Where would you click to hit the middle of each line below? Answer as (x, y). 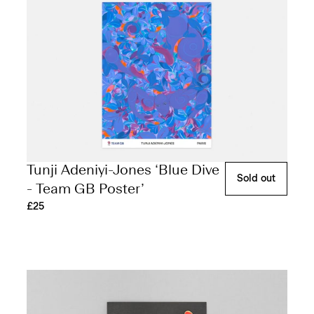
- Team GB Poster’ (85, 190)
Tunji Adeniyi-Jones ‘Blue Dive (123, 171)
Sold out (257, 179)
